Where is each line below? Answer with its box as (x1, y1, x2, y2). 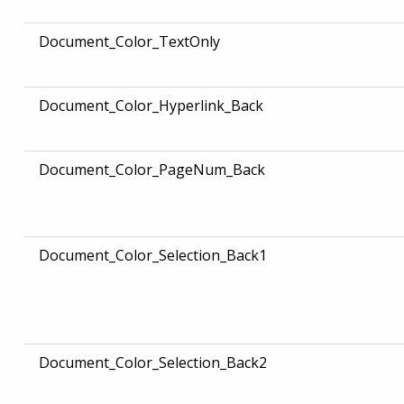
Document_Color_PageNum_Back (38, 160, 265, 180)
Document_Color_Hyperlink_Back (38, 96, 263, 116)
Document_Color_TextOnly (38, 32, 220, 52)
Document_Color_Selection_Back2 (38, 353, 267, 373)
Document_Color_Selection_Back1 (38, 245, 267, 266)
